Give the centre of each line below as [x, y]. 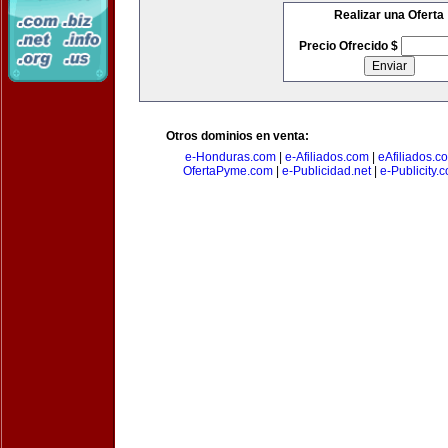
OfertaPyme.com [227, 171]
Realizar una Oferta [389, 15]
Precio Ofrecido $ [349, 46]
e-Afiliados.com [326, 157]
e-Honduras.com [230, 157]
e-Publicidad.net [326, 171]
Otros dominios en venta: [237, 136]
